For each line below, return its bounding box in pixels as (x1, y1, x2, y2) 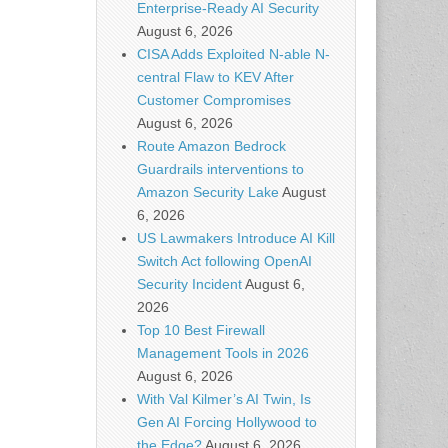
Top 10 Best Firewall (137, 322, 265, 338)
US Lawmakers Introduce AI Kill (137, 230, 335, 246)
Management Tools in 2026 (137, 345, 309, 361)
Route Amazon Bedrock (137, 138, 286, 154)
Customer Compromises (137, 92, 291, 108)
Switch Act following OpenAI (137, 253, 312, 269)
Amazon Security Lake (137, 184, 279, 200)
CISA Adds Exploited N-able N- (137, 46, 330, 62)
